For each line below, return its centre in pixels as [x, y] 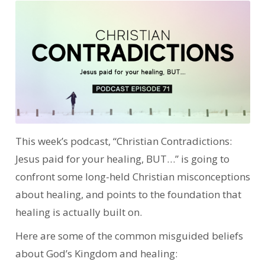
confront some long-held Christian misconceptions [132, 176]
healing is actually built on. [80, 212]
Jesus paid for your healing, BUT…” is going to [122, 159]
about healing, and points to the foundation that [128, 194]
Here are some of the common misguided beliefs [129, 235]
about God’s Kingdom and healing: [97, 253]
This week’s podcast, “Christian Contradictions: [123, 141]
